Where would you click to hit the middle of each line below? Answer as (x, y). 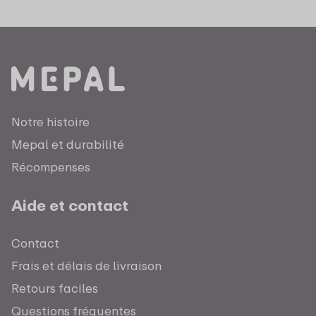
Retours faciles (55, 288)
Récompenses (51, 167)
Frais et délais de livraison (86, 266)
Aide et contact (70, 206)
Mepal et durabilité (68, 145)
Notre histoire (50, 122)
